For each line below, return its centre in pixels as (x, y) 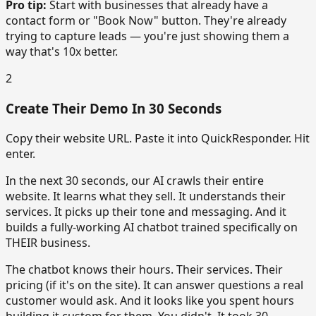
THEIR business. (48, 242)
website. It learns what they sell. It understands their (146, 196)
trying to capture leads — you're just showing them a (147, 36)
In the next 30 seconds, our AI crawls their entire (135, 180)
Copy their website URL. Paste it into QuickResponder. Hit (158, 138)
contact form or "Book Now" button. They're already (146, 21)
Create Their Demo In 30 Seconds (114, 109)
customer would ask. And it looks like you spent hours (150, 300)
